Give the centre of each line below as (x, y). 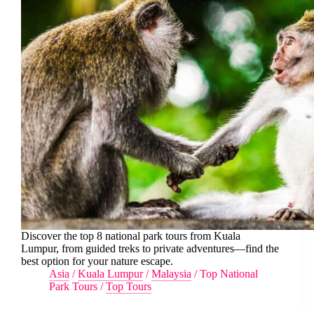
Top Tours (129, 286)
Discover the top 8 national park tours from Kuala (131, 236)
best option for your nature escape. (97, 261)
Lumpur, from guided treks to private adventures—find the (150, 248)
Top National (229, 274)
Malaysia (171, 274)
